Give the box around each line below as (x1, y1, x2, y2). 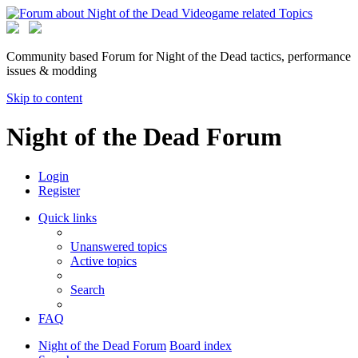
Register (38, 183, 80, 197)
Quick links (38, 210, 97, 225)
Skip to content (6, 91, 82, 105)
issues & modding (6, 64, 97, 78)
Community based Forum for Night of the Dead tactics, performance (6, 50, 351, 63)
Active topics (70, 253, 137, 268)
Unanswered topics (70, 239, 167, 253)
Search (70, 282, 105, 296)
